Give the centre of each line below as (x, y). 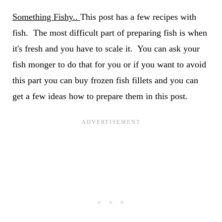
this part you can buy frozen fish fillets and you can (105, 81)
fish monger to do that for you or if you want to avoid (109, 65)
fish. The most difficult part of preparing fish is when (110, 33)
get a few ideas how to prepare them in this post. (100, 96)
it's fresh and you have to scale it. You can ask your (106, 49)
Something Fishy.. (46, 17)
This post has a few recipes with (138, 17)
